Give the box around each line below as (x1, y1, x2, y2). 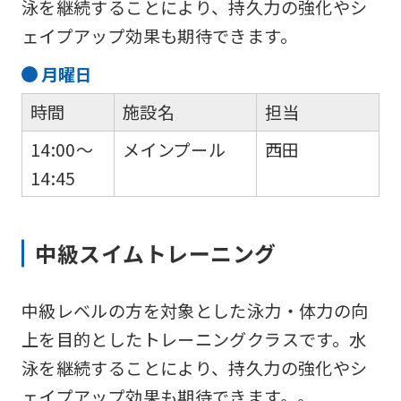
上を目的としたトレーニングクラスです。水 (21, 326, 367, 352)
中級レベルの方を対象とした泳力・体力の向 (21, 297, 369, 323)
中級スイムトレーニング (35, 236, 277, 269)
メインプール (122, 136, 226, 162)
